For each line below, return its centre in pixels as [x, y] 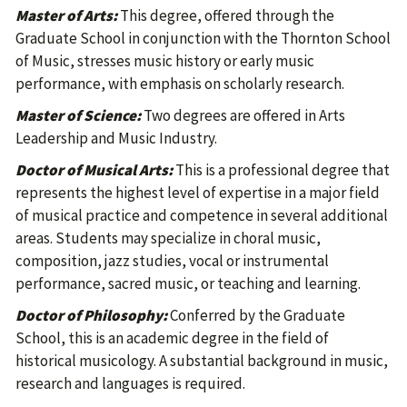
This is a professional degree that [281, 170]
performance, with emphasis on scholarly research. [180, 84]
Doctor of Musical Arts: [94, 170]
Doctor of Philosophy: [91, 315]
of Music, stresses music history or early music [165, 61]
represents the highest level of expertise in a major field [198, 193]
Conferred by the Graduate [256, 315]
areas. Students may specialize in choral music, [168, 238]
